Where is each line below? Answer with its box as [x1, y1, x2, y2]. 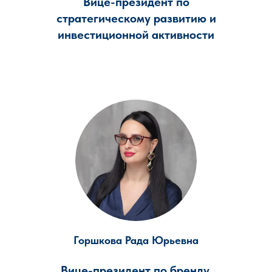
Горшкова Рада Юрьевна [73, 234, 199, 246]
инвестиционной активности [58, 27, 214, 42]
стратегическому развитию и [56, 11, 216, 25]
